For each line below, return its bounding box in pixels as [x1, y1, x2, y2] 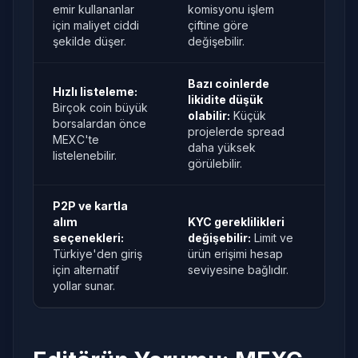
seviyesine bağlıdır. [188, 263, 288, 276]
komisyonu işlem [188, 2, 274, 16]
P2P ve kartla [53, 199, 128, 213]
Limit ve [251, 231, 293, 245]
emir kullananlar [53, 2, 134, 16]
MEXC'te [53, 133, 99, 146]
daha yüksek [188, 141, 256, 154]
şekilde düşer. [53, 34, 126, 48]
